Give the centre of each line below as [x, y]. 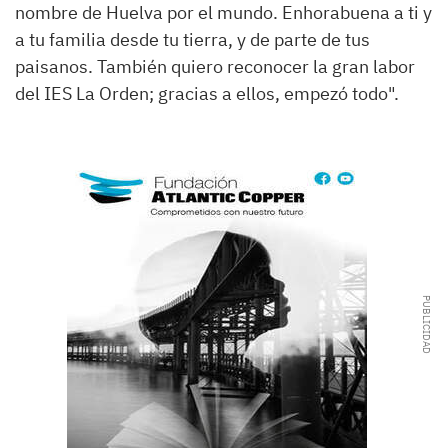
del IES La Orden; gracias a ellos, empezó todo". [207, 93]
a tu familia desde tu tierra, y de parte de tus [192, 39]
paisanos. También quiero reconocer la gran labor [215, 66]
